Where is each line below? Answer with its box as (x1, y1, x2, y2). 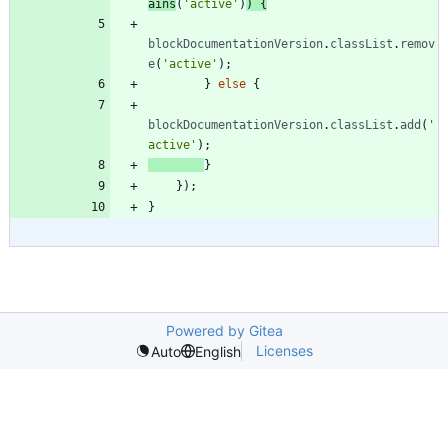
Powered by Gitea (165, 322, 283, 339)
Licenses (256, 342, 313, 359)
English (195, 342, 241, 360)
